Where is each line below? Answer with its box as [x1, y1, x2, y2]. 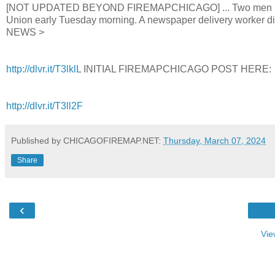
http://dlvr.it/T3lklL [6, 64, 81, 75]
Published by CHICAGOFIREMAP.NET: [11, 136, 163, 146]
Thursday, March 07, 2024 [163, 136, 266, 146]
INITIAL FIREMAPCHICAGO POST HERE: [81, 64, 271, 75]
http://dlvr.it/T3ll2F [6, 101, 83, 112]
